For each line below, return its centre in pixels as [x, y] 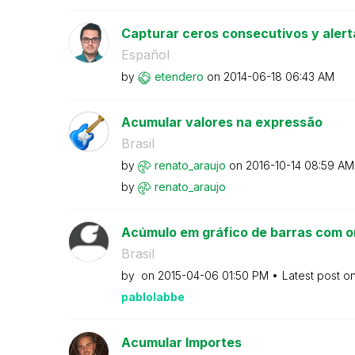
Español [145, 55]
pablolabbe [153, 297]
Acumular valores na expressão [221, 122]
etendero [179, 76]
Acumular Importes [181, 342]
